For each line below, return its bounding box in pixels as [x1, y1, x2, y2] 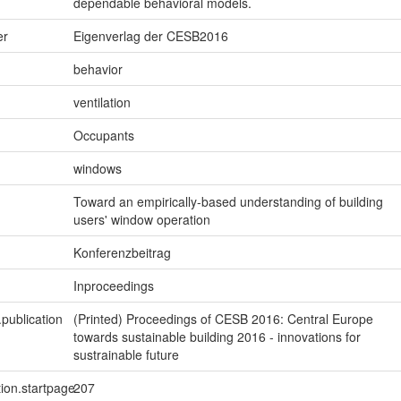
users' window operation [73, 210, 210, 229]
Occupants [73, 126, 134, 145]
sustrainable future [73, 346, 179, 364]
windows [73, 159, 122, 178]
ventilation [73, 93, 131, 112]
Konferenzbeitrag [73, 243, 171, 262]
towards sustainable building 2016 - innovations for [73, 328, 361, 346]
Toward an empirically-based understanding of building [73, 192, 383, 211]
